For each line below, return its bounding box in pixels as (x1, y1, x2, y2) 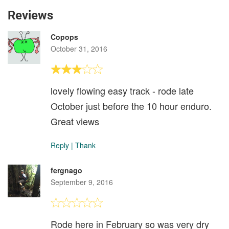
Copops (51, 32, 78, 42)
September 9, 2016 (51, 177, 113, 188)
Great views (51, 114, 99, 128)
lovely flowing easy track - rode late (51, 84, 194, 98)
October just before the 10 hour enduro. (51, 99, 212, 113)
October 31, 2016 (51, 43, 107, 54)
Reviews (8, 8, 53, 23)
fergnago (51, 165, 82, 176)
